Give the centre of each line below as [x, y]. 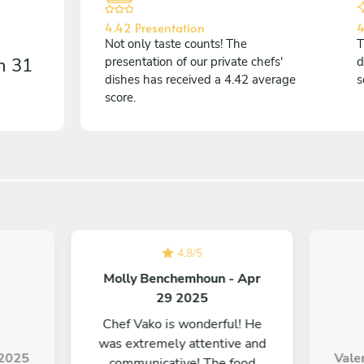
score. [120, 97]
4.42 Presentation [155, 27]
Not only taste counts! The [176, 44]
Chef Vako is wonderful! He [182, 324]
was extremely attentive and [182, 344]
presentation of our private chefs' [194, 62]
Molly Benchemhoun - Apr [182, 279]
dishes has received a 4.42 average [200, 80]
